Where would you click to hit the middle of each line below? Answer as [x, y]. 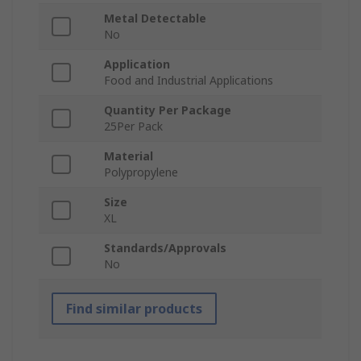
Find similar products [134, 309]
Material [129, 156]
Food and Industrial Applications [189, 81]
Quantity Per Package [168, 110]
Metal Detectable [155, 19]
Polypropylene [141, 172]
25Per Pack [133, 127]
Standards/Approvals [165, 248]
